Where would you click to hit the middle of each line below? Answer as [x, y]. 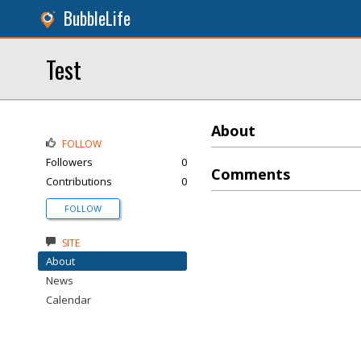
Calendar [68, 300]
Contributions [79, 181]
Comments [251, 174]
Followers [69, 162]
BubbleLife [97, 18]
